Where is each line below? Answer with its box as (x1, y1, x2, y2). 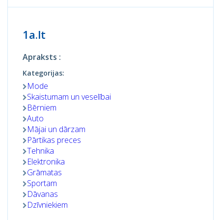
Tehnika (27, 145, 54, 156)
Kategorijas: (23, 68, 64, 78)
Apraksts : (23, 52, 61, 62)
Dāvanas (27, 189, 58, 199)
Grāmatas (27, 167, 62, 178)
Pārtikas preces (27, 135, 81, 145)
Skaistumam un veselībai (27, 91, 111, 102)
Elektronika (27, 156, 65, 167)
